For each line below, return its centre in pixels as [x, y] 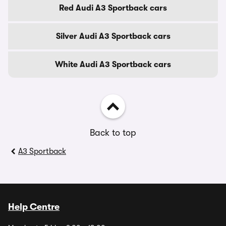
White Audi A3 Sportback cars [113, 65]
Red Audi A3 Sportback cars [113, 8]
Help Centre [34, 207]
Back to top [113, 133]
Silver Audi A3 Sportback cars [113, 36]
